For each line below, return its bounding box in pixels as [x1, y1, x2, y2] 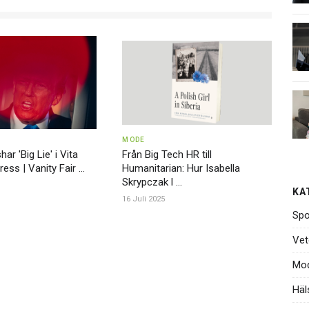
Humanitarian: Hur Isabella [122, 162, 241, 175]
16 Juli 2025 [122, 195, 166, 204]
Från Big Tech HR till [122, 148, 212, 161]
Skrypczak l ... [122, 176, 183, 189]
